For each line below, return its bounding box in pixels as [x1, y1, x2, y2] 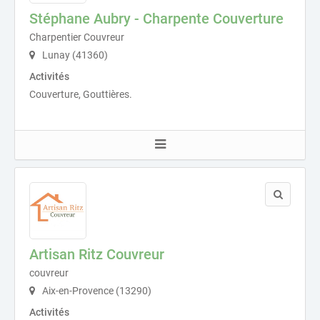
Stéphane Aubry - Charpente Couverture [29, 10, 284, 28]
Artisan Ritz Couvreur [29, 246, 164, 264]
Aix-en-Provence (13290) [40, 285, 151, 297]
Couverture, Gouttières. [29, 89, 132, 101]
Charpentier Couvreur [29, 31, 124, 44]
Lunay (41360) [40, 49, 108, 61]
